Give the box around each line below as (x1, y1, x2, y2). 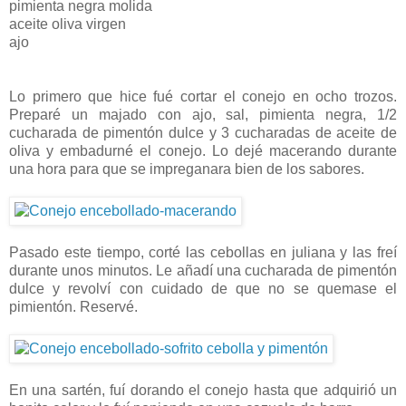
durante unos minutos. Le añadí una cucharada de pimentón (9, 263, 397, 279)
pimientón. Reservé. (9, 299, 138, 315)
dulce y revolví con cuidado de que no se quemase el (9, 281, 397, 297)
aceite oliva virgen (9, 16, 126, 33)
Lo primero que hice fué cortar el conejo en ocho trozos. (9, 89, 397, 105)
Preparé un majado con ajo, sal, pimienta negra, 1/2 (9, 107, 397, 123)
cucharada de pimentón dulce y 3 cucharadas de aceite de (9, 125, 397, 141)
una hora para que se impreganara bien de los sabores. (9, 161, 364, 178)
